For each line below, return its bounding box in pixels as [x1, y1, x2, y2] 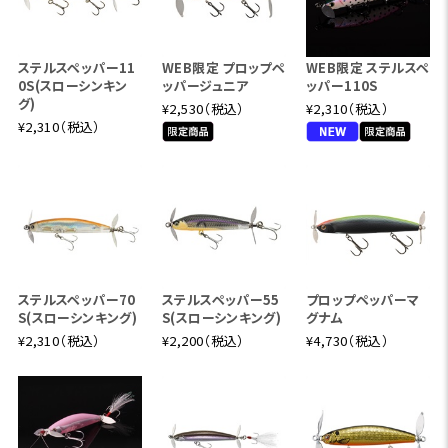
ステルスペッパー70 [17, 289, 136, 309]
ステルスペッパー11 [17, 57, 136, 77]
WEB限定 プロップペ [161, 57, 286, 77]
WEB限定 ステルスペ [306, 57, 430, 77]
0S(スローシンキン [17, 75, 128, 95]
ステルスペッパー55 [161, 289, 280, 309]
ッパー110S [306, 75, 378, 95]
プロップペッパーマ [306, 289, 420, 309]
